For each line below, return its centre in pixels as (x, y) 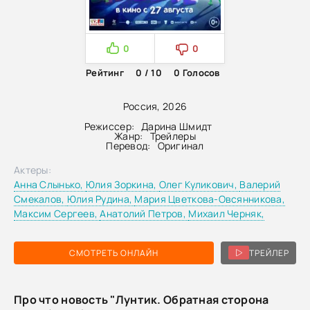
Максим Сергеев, (57, 213)
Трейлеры (173, 136)
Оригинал (181, 145)
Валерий (260, 184)
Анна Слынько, (50, 184)
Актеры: (33, 170)
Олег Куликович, (199, 184)
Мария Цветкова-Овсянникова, (210, 199)
